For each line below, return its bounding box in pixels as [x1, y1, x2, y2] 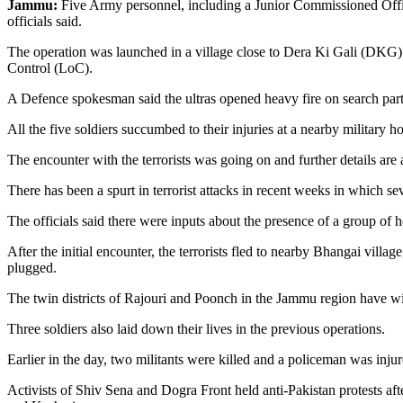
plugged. [7, 260, 57, 276]
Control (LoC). [7, 60, 93, 76]
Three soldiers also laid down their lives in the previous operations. [7, 321, 385, 337]
